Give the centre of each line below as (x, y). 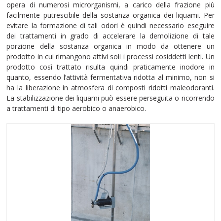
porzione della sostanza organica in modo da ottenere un (110, 46)
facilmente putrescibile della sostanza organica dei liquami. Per (110, 15)
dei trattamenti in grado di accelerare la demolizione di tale (110, 36)
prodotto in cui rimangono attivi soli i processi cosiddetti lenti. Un (110, 56)
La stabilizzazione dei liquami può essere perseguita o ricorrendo (110, 98)
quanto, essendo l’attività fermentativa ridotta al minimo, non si (110, 77)
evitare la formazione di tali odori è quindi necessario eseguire (110, 25)
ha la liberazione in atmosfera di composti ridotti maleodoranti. (110, 87)
